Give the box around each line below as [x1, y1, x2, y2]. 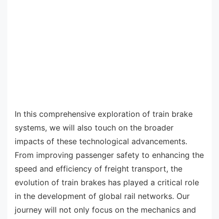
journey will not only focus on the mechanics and [15, 204, 196, 215]
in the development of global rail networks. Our [15, 191, 190, 201]
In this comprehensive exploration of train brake [15, 109, 193, 119]
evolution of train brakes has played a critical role [15, 177, 199, 187]
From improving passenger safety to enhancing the [15, 150, 204, 160]
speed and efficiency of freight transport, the [15, 163, 182, 174]
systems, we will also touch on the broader [15, 122, 174, 132]
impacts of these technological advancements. [15, 136, 187, 146]
